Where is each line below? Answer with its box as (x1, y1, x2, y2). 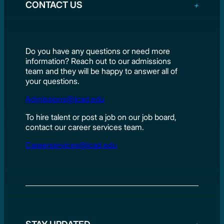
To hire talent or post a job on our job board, (25, 112, 177, 122)
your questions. (25, 76, 80, 86)
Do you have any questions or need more (25, 46, 170, 56)
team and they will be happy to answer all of (25, 66, 178, 76)
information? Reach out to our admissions (25, 56, 171, 66)
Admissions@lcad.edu (25, 94, 105, 104)
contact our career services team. (25, 122, 144, 132)
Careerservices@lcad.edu (25, 140, 117, 150)
